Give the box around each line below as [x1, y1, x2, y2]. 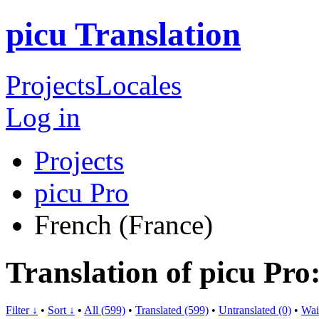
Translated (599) [135, 303, 209, 316]
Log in [6, 101, 80, 132]
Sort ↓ [48, 303, 75, 316]
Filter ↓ [6, 303, 38, 316]
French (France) [34, 209, 213, 240]
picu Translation [6, 16, 241, 53]
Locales [95, 69, 182, 100]
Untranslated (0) [219, 303, 291, 316]
